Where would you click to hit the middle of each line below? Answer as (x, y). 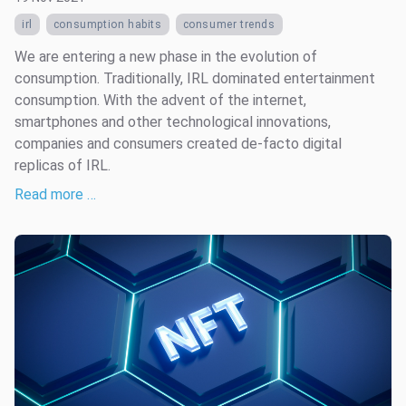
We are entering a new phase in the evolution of (166, 57)
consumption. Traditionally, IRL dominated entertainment (195, 78)
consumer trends (229, 24)
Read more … (55, 194)
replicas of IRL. (63, 165)
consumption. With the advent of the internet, (160, 100)
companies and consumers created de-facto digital (178, 144)
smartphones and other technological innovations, (173, 122)
